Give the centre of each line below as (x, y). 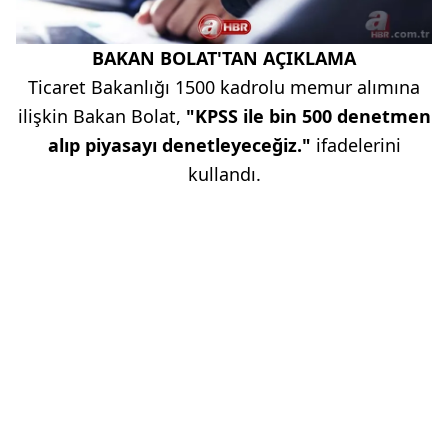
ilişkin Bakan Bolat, (99, 116)
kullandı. (224, 174)
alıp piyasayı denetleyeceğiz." (179, 145)
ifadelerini (355, 145)
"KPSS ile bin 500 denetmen (305, 116)
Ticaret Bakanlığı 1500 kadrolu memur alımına (224, 87)
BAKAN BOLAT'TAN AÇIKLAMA (224, 58)
